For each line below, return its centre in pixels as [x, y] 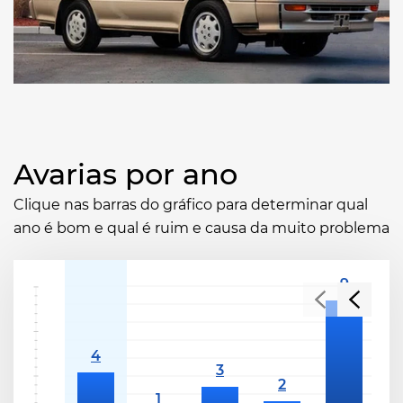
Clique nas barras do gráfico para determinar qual [191, 204]
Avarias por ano [125, 174]
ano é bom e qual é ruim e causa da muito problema [201, 228]
